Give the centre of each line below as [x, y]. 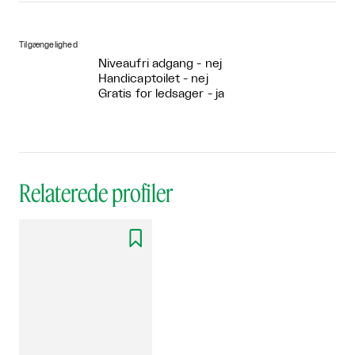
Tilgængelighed [48, 45]
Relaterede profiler [96, 192]
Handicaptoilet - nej [153, 78]
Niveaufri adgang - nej [160, 63]
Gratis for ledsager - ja [161, 94]
